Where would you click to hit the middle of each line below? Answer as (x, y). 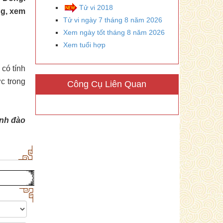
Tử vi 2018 (96, 7)
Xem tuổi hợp (84, 45)
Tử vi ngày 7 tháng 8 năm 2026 (113, 20)
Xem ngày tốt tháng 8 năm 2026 (114, 32)
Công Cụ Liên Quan (107, 84)
